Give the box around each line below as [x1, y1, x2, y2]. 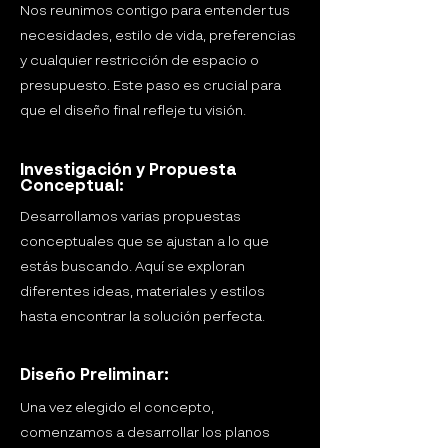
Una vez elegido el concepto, [20, 401, 214, 415]
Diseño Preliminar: [20, 368, 169, 384]
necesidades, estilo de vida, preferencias [20, 29, 296, 43]
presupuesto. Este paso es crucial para [20, 79, 281, 93]
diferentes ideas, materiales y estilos [20, 285, 265, 299]
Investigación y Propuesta [20, 163, 237, 179]
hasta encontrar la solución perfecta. [20, 310, 265, 324]
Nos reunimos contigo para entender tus [20, 4, 290, 18]
